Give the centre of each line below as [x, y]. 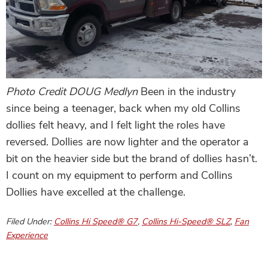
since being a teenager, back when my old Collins [123, 109]
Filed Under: [30, 221]
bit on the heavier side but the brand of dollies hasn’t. [132, 159]
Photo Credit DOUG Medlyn [72, 92]
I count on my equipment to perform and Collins [119, 176]
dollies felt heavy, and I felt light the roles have [115, 125]
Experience [27, 235]
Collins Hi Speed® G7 [96, 221]
